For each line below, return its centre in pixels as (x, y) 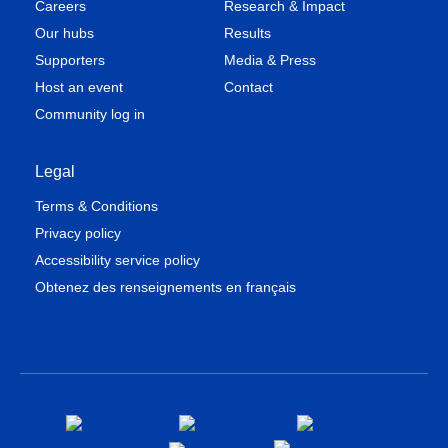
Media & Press (270, 60)
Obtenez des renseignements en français (165, 287)
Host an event (79, 87)
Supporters (70, 60)
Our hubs (64, 33)
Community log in (90, 114)
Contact (248, 87)
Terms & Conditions (96, 206)
